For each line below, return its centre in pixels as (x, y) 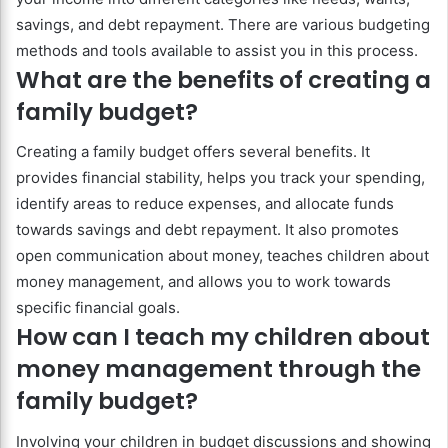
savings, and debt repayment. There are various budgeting (223, 24)
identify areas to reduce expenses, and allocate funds (205, 204)
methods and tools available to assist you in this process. (217, 50)
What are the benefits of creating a (223, 79)
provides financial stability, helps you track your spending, (220, 178)
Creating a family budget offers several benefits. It (193, 152)
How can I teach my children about (223, 337)
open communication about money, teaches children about (222, 256)
